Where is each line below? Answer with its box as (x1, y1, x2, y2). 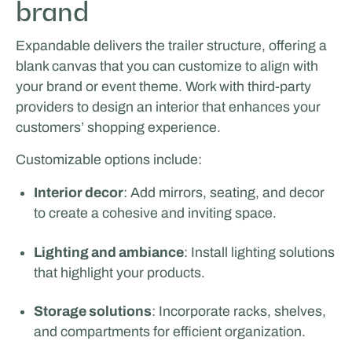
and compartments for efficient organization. (34, 324, 306, 340)
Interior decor (34, 185, 124, 201)
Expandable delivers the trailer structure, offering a (15, 37, 327, 53)
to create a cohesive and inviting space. (34, 205, 277, 222)
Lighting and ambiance (34, 244, 185, 260)
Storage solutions (34, 303, 152, 320)
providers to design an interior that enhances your (15, 98, 321, 115)
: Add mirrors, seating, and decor (123, 185, 325, 201)
